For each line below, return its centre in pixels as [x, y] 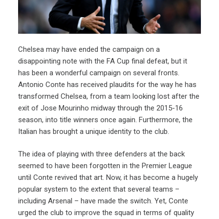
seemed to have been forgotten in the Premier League [105, 166]
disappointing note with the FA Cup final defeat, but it [103, 61]
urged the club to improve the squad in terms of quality [106, 213]
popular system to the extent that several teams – [99, 189]
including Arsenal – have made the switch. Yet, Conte [103, 201]
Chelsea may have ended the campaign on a [89, 49]
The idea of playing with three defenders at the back [102, 154]
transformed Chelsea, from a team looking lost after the [109, 96]
